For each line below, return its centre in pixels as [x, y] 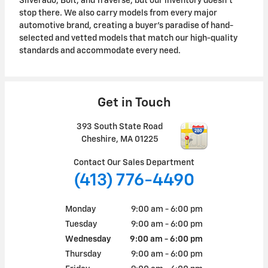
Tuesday [81, 224]
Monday [80, 209]
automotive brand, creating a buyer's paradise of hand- [126, 25]
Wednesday [88, 239]
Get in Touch [134, 103]
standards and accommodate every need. [101, 51]
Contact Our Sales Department [134, 162]
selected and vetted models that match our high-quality [128, 38]
